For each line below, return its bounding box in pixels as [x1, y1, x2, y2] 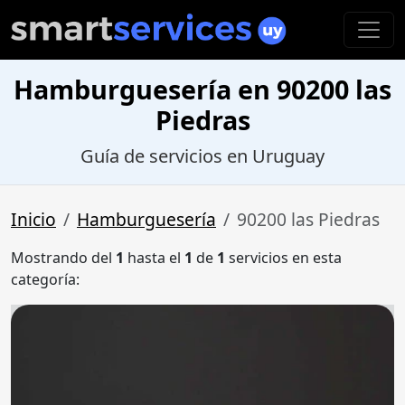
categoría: [11, 269, 80, 290]
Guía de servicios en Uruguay [80, 144, 325, 169]
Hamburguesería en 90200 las [14, 71, 391, 108]
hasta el [124, 248, 184, 268]
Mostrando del [11, 248, 116, 268]
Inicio [11, 207, 56, 232]
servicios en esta [225, 248, 342, 268]
